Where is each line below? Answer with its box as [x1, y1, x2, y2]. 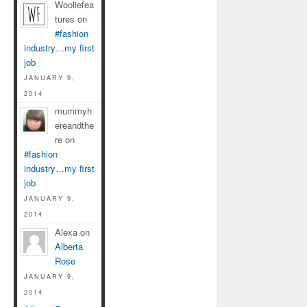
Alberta [55, 240, 83, 254]
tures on [55, 12, 87, 25]
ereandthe [55, 119, 94, 132]
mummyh [55, 104, 92, 118]
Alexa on [55, 225, 90, 239]
